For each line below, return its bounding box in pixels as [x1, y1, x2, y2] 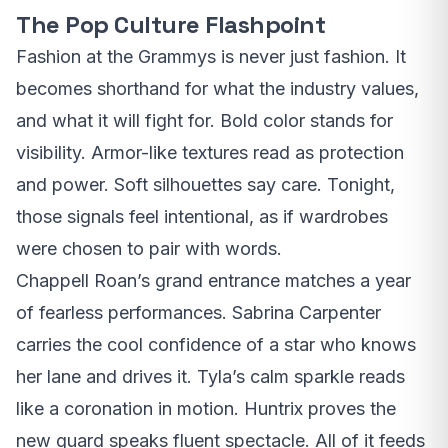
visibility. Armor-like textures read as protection [16, 142, 404, 163]
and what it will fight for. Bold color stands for [16, 110, 393, 131]
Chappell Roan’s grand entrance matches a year [16, 270, 411, 291]
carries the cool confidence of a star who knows [16, 334, 416, 355]
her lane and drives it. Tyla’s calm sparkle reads [16, 366, 405, 387]
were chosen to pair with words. [16, 238, 282, 259]
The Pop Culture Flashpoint [16, 9, 326, 40]
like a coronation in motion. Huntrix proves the [16, 398, 396, 419]
